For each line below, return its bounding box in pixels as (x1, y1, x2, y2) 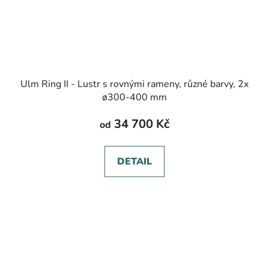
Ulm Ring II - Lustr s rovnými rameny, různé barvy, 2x (20, 77, 249, 91)
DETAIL (117, 155, 152, 169)
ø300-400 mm (102, 91, 167, 104)
